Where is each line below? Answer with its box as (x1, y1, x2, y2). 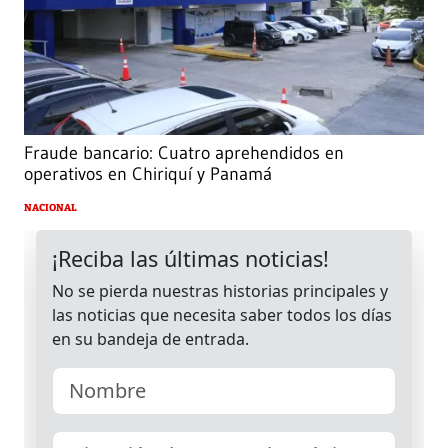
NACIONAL (24, 202, 77, 215)
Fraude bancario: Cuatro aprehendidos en (24, 142, 344, 165)
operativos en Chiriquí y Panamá (24, 163, 272, 186)
